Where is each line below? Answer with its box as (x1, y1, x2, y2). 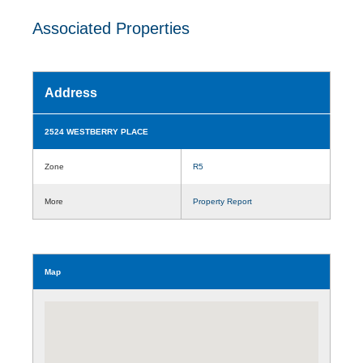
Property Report (193, 196, 252, 206)
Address (45, 85, 97, 100)
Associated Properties (32, 19, 190, 37)
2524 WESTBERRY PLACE (45, 126, 148, 136)
